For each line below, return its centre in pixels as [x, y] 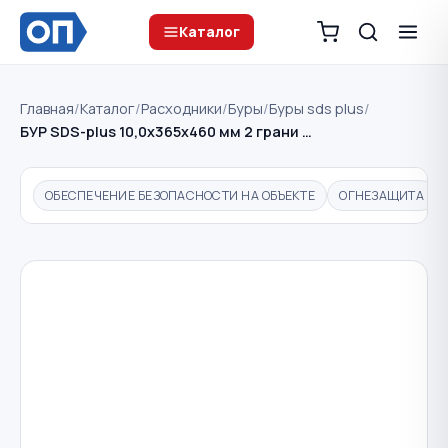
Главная [47, 108]
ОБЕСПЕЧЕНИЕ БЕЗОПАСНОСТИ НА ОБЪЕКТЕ [180, 195]
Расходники [181, 108]
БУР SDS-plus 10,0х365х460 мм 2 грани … [166, 131]
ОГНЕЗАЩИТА [381, 195]
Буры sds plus [316, 108]
